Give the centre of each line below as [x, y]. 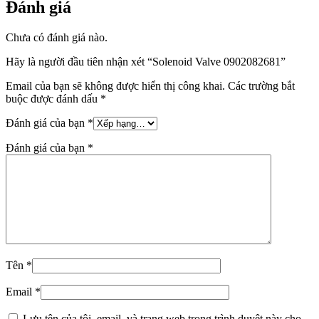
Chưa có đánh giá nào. [57, 37]
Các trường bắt [261, 85]
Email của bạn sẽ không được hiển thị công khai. [115, 85]
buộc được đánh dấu [53, 98]
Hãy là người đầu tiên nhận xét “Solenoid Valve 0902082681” [146, 61]
